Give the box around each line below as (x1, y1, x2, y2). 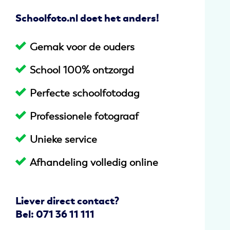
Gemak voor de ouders (30, 41, 135, 53)
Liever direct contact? (15, 194, 120, 208)
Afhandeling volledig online (30, 156, 159, 169)
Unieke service (30, 133, 98, 146)
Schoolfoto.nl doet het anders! (15, 11, 160, 25)
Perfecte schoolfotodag (30, 87, 140, 100)
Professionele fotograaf (30, 110, 139, 123)
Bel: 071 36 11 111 (15, 207, 95, 221)
